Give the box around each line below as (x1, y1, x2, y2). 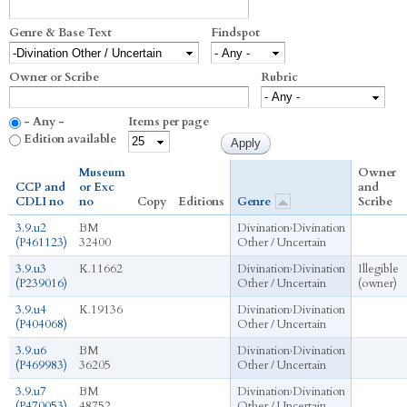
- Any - (24, 114, 65, 131)
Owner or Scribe (9, 69, 99, 86)
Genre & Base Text (9, 25, 112, 42)
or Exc (78, 179, 114, 196)
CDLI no (15, 194, 64, 211)
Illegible (357, 261, 399, 278)
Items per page (128, 114, 209, 131)
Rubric (261, 69, 298, 86)
